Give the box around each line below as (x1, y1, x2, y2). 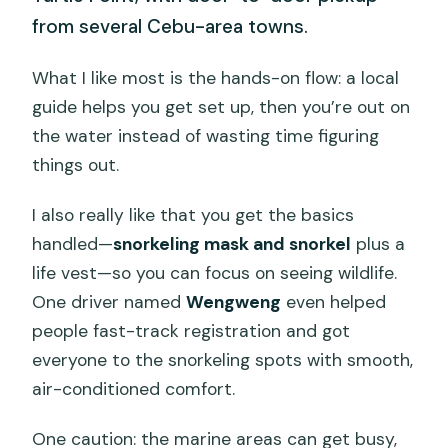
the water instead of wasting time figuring (32, 125, 380, 148)
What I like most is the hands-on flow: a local (32, 67, 400, 90)
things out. (32, 154, 120, 177)
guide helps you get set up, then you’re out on (32, 96, 411, 119)
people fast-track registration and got (32, 320, 351, 343)
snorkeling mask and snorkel (113, 233, 352, 256)
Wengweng (186, 291, 282, 314)
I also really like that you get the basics (32, 204, 355, 227)
